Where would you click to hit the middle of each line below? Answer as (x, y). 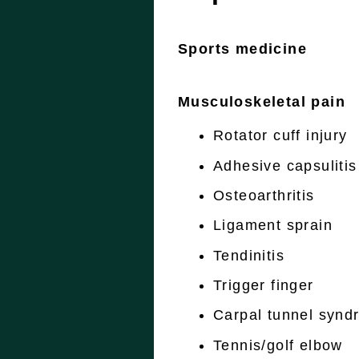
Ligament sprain (273, 226)
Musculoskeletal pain (262, 102)
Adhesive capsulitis (285, 165)
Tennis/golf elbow (278, 345)
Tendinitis (249, 255)
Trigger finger (264, 286)
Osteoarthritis (264, 195)
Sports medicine (242, 49)
